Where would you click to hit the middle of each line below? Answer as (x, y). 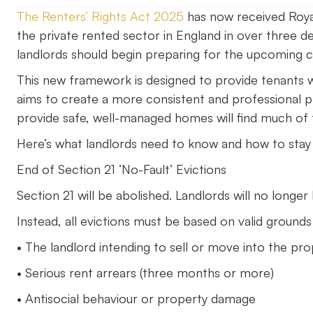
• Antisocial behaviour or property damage (136, 298)
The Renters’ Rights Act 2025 (100, 16)
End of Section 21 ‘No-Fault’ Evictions (122, 169)
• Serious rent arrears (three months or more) (145, 272)
